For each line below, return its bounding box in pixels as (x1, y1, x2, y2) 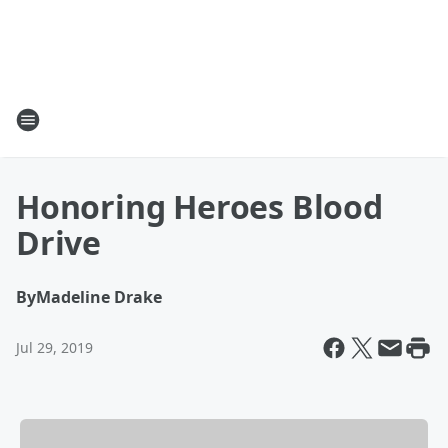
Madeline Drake (36, 286, 162, 308)
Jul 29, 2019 (16, 338, 93, 357)
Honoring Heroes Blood (16, 185, 383, 228)
